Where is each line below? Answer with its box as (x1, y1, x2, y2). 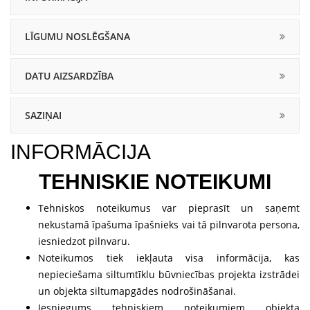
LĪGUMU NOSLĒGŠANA (25, 30, 130, 43)
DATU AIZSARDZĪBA (25, 69, 113, 82)
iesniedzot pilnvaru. (38, 235, 130, 248)
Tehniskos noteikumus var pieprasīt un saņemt (38, 201, 300, 215)
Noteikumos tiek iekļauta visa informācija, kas (38, 251, 300, 264)
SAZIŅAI (25, 109, 62, 122)
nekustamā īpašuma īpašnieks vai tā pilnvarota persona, (38, 218, 300, 231)
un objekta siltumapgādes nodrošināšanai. (38, 284, 236, 298)
